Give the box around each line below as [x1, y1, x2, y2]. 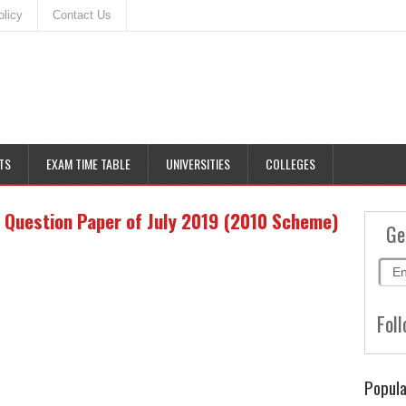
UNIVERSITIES [166, 154, 230, 173]
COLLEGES [266, 154, 315, 173]
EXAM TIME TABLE [46, 154, 130, 173]
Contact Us [53, 8, 111, 22]
